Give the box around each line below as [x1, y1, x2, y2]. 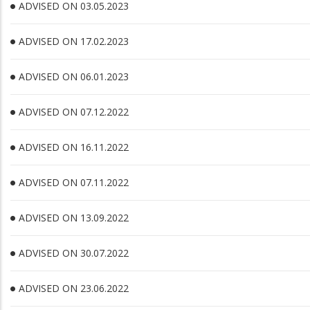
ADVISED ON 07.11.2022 [19, 176, 129, 189]
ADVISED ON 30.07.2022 [19, 246, 129, 259]
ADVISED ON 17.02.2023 [19, 35, 129, 48]
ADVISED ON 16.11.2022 [19, 140, 129, 154]
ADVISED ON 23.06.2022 [19, 282, 129, 295]
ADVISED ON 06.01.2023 [19, 70, 129, 83]
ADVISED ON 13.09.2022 [19, 211, 129, 224]
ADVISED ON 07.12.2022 [19, 105, 129, 118]
